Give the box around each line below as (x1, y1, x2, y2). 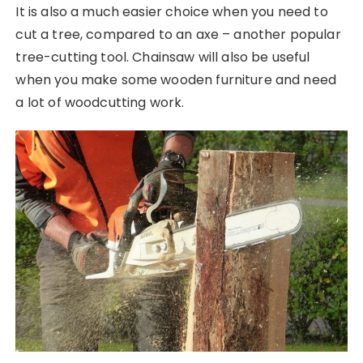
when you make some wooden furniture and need (15, 70, 337, 89)
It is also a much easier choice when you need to (15, 2, 328, 21)
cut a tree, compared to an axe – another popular (15, 24, 341, 44)
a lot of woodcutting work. (15, 92, 185, 112)
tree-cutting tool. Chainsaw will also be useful (15, 47, 310, 66)
